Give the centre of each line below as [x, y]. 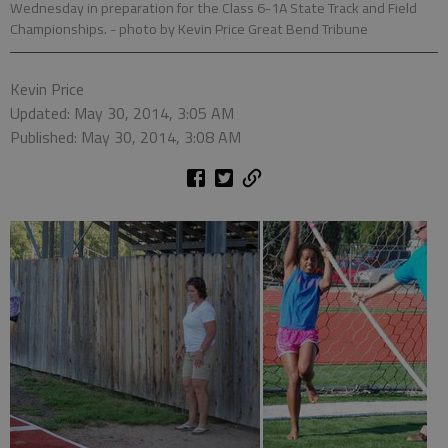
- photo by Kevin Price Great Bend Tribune [239, 28]
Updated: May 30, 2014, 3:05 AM [122, 112]
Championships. [60, 28]
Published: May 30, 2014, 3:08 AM [125, 136]
